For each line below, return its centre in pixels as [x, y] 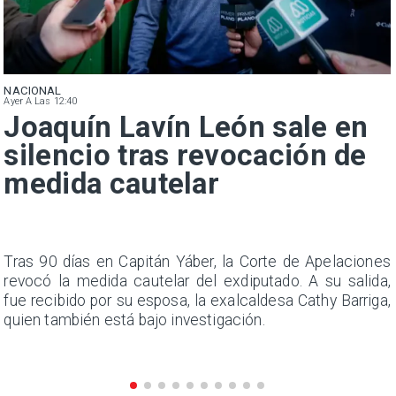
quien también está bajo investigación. [134, 320]
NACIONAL [33, 90]
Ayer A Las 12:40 [41, 102]
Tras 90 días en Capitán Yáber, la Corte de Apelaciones [197, 262]
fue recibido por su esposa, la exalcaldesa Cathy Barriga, [197, 301]
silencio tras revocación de [185, 155]
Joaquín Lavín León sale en [186, 126]
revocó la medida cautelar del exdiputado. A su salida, [197, 282]
